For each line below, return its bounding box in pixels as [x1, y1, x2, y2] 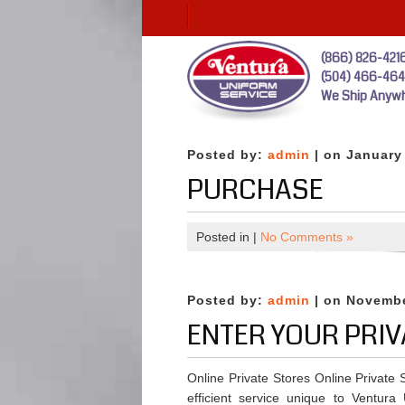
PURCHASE [187, 171, 324, 209]
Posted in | [196, 230, 260, 244]
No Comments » [260, 230, 353, 244]
